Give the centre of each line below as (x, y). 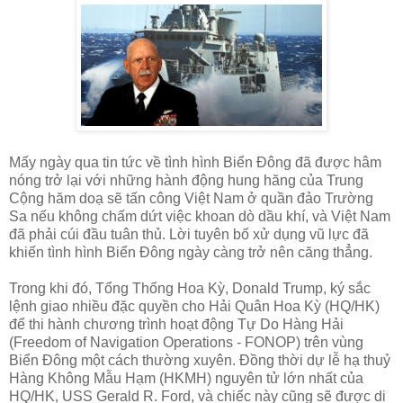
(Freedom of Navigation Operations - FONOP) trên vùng (186, 343)
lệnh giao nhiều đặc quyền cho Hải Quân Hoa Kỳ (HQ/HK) (194, 307)
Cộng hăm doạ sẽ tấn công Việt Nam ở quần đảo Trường (191, 199)
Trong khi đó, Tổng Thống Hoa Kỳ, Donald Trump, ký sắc (190, 289)
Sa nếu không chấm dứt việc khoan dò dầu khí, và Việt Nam (200, 217)
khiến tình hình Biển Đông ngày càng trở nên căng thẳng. (191, 253)
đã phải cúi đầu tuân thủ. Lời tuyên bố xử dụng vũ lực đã (189, 235)
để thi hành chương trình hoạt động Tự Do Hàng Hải (176, 325)
